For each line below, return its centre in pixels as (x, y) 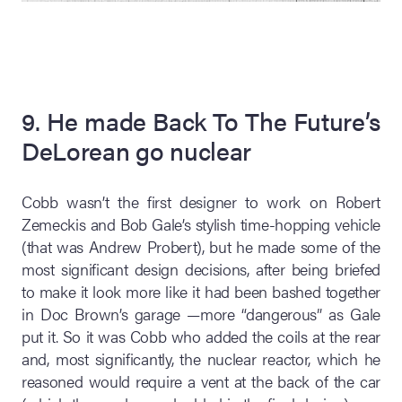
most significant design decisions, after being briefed (201, 268)
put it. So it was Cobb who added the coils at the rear (201, 336)
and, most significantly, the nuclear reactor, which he (201, 358)
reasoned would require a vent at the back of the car (201, 380)
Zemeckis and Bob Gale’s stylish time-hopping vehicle (201, 223)
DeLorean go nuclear (136, 149)
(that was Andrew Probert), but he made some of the (201, 246)
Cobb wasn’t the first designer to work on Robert (201, 201)
